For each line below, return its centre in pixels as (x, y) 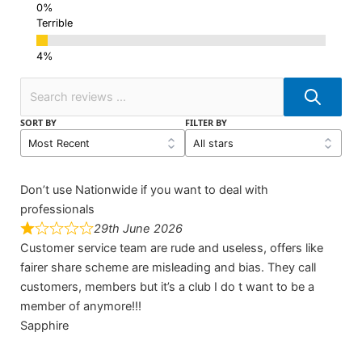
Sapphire (44, 326)
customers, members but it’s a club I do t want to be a (167, 287)
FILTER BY (206, 123)
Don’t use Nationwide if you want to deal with (144, 190)
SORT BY (38, 123)
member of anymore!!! (80, 307)
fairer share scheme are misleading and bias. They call (168, 268)
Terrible (54, 23)
